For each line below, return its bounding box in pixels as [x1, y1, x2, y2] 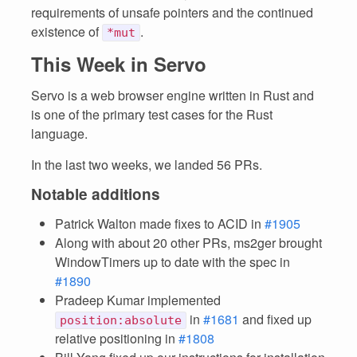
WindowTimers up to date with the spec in [55, 253, 290, 271]
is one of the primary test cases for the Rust [31, 105, 273, 124]
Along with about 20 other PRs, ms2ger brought [55, 233, 322, 252]
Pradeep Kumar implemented [55, 291, 221, 309]
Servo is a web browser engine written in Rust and [31, 86, 314, 104]
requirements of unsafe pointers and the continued [31, 3, 313, 22]
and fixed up [239, 310, 312, 328]
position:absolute [60, 313, 182, 328]
